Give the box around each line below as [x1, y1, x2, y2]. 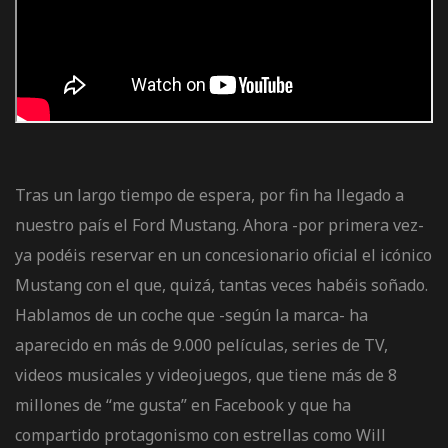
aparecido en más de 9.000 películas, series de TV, [15, 333, 388, 356]
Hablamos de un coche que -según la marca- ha [15, 303, 368, 326]
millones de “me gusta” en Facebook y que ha [15, 393, 351, 416]
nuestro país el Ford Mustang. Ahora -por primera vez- [15, 213, 424, 236]
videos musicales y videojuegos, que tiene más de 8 [15, 363, 397, 386]
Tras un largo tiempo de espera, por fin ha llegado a [15, 183, 404, 206]
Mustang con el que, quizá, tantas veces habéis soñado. [15, 273, 428, 296]
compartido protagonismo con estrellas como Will [15, 423, 386, 446]
